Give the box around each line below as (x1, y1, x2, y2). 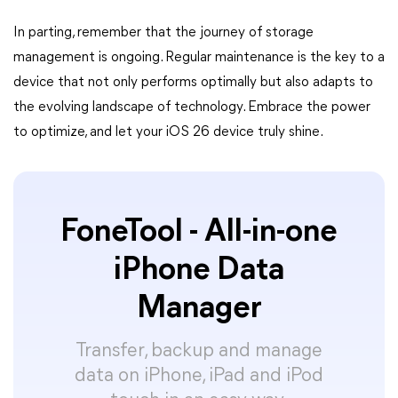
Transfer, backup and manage (76, 341, 322, 362)
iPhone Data (114, 255, 284, 287)
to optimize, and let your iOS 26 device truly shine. (13, 125, 323, 139)
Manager (136, 293, 262, 325)
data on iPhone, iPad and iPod (75, 366, 323, 386)
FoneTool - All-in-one (60, 217, 338, 249)
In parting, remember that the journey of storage (13, 26, 314, 40)
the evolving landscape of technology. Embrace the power (13, 100, 370, 115)
